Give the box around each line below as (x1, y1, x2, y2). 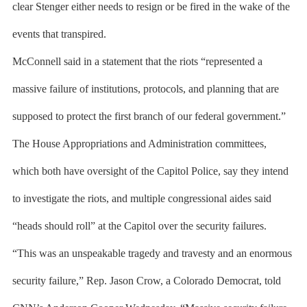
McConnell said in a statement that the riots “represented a (12, 56, 262, 67)
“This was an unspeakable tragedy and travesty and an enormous (12, 247, 292, 259)
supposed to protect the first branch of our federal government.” (12, 110, 286, 122)
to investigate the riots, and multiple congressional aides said (12, 193, 271, 204)
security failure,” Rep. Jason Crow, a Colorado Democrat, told (12, 275, 281, 286)
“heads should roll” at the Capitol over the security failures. (12, 220, 267, 232)
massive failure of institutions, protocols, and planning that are (12, 83, 279, 95)
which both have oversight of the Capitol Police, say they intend (12, 165, 288, 177)
